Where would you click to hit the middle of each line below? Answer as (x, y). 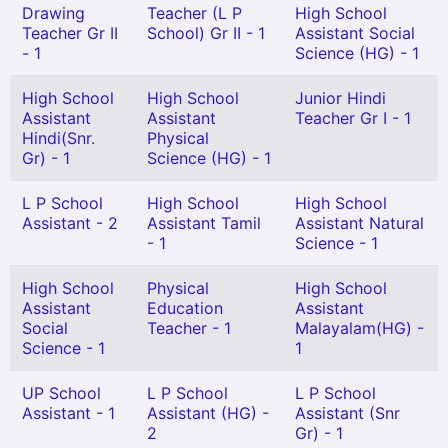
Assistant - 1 (68, 413)
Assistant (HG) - (208, 413)
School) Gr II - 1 (206, 33)
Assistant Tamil (204, 223)
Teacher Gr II (70, 33)
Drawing (53, 13)
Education (185, 308)
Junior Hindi (340, 98)
